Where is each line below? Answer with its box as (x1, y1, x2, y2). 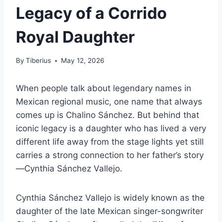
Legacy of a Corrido (16, 3, 167, 23)
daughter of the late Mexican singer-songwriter (16, 206, 203, 217)
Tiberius (26, 56, 52, 65)
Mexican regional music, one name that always (16, 97, 202, 107)
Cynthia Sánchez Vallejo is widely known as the (16, 193, 205, 203)
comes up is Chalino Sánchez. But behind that (16, 110, 199, 120)
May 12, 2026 (61, 56, 105, 65)
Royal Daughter (16, 27, 135, 47)
